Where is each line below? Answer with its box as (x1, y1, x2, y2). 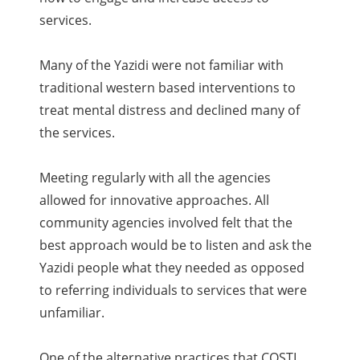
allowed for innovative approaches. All (39, 191, 270, 210)
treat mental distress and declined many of (39, 101, 301, 120)
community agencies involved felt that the (39, 214, 293, 232)
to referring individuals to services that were (39, 281, 308, 300)
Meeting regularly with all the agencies (39, 169, 272, 187)
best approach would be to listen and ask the (39, 236, 313, 255)
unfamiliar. (39, 304, 105, 322)
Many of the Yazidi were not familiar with (39, 56, 284, 75)
